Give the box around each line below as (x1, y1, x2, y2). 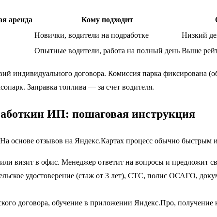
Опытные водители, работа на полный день (34, 46, 180, 55)
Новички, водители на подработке (34, 31, 149, 40)
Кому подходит (81, 15, 133, 24)
